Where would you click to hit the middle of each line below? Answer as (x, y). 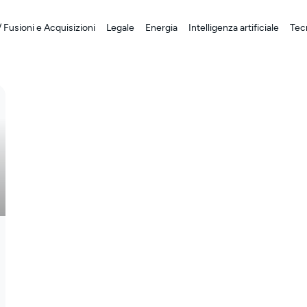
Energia (161, 28)
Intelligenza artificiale (233, 28)
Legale (120, 28)
